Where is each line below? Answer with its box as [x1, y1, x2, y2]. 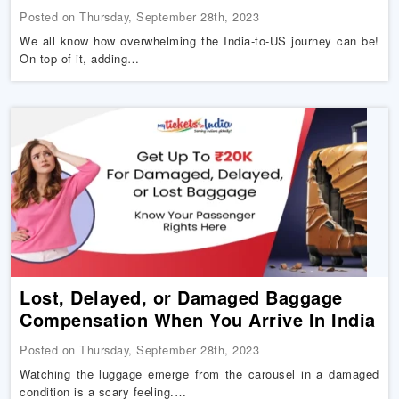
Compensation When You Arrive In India [20, 306, 376, 332]
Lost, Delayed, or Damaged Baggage [20, 284, 343, 310]
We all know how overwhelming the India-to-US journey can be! [20, 32, 379, 49]
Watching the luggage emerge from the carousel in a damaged [20, 365, 379, 382]
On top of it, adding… [20, 50, 140, 67]
